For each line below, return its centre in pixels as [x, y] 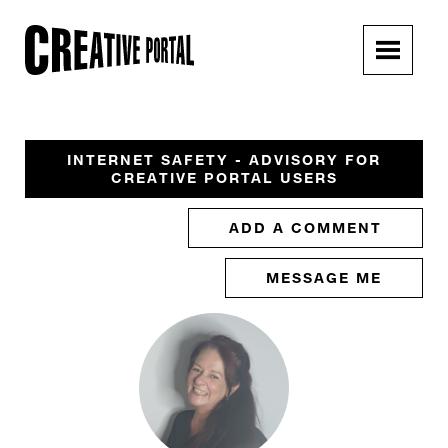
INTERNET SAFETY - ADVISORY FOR [224, 159]
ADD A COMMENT [305, 227]
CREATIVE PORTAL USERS [224, 177]
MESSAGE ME [324, 277]
